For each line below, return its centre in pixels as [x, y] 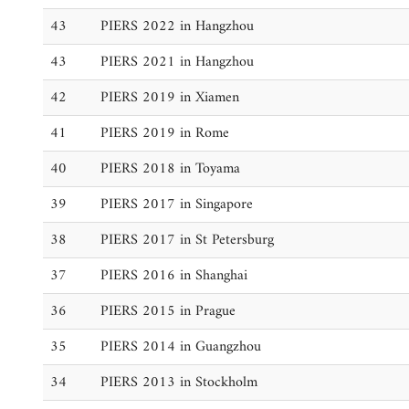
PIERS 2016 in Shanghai [174, 276]
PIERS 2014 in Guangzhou [181, 347]
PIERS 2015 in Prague [168, 311]
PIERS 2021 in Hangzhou [177, 62]
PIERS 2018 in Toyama [170, 169]
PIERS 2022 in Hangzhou [177, 26]
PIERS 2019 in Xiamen [170, 98]
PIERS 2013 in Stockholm [179, 383]
